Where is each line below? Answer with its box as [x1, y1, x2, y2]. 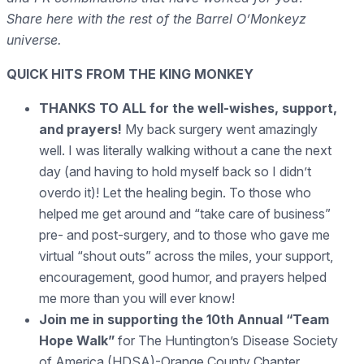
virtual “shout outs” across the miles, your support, [39, 247, 333, 264]
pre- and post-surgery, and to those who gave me [39, 226, 330, 243]
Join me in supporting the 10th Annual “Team [39, 310, 329, 327]
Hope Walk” [39, 331, 118, 349]
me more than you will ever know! [39, 289, 235, 306]
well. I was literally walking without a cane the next [39, 141, 331, 158]
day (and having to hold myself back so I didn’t [39, 162, 311, 180]
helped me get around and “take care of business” [39, 205, 331, 222]
